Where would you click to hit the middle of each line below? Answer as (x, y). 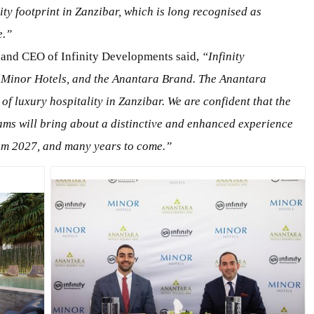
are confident (217, 101)
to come (143, 146)
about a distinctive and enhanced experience (182, 123)
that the (272, 101)
